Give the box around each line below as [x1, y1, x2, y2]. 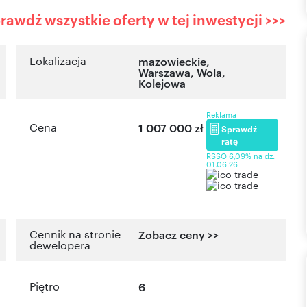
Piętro [29, 279, 60, 294]
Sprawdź [221, 123, 258, 135]
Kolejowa [138, 75, 186, 91]
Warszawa [138, 64, 191, 80]
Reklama [206, 109, 237, 121]
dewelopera [29, 238, 90, 253]
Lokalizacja [29, 53, 86, 69]
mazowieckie [138, 53, 207, 69]
